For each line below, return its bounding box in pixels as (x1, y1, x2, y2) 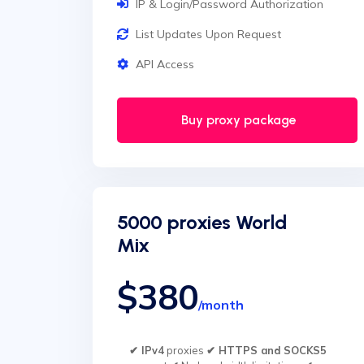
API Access (136, 57, 194, 71)
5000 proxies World (117, 210, 287, 234)
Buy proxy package (178, 112, 297, 128)
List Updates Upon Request (136, 27, 281, 41)
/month (198, 297, 244, 313)
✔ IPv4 (129, 344, 164, 357)
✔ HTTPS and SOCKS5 (206, 344, 327, 357)
